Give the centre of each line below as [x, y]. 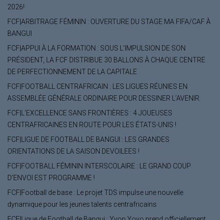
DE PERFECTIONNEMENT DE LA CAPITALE [72, 71]
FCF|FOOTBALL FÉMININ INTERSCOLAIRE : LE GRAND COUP [99, 166]
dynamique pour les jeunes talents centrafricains [82, 204]
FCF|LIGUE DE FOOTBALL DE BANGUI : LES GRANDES [88, 139]
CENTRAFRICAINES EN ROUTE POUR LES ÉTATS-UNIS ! [92, 124]
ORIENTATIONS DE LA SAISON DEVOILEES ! [73, 151]
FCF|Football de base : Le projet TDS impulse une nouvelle [95, 192]
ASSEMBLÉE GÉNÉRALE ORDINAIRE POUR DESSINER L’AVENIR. [104, 98]
